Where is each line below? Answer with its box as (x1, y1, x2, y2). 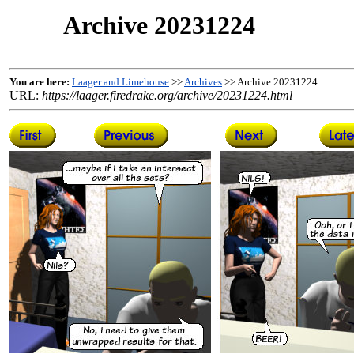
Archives (184, 76, 222, 88)
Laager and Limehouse (72, 76, 169, 88)
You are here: (9, 76, 70, 88)
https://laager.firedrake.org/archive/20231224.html (42, 88, 292, 102)
